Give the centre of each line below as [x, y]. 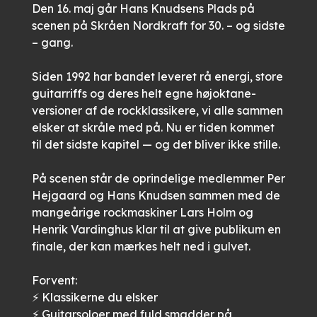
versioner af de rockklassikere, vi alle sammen [157, 110]
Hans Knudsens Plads [178, 8]
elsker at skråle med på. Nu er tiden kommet [153, 127]
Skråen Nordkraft [139, 25]
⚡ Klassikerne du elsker [94, 297]
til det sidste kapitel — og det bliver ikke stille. [156, 144]
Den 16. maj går [75, 8]
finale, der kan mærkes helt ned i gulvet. [141, 246]
